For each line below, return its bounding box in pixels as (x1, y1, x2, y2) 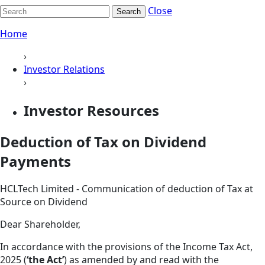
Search (117, 7, 141, 16)
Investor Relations (24, 62, 105, 76)
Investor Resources (24, 100, 159, 120)
